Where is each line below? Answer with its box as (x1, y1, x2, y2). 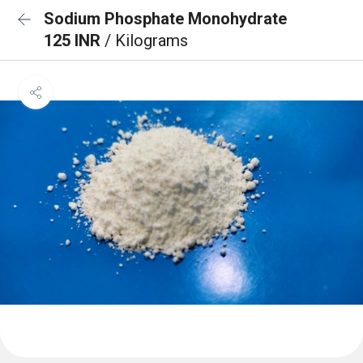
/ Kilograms (105, 31, 188, 50)
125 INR (44, 31, 105, 50)
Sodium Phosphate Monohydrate (44, 9, 287, 28)
